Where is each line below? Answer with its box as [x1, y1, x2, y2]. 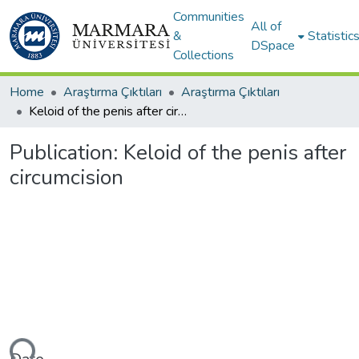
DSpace [251, 37, 295, 54]
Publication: [10, 139, 123, 167]
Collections [173, 46, 234, 64]
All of [251, 18, 281, 35]
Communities [173, 8, 244, 26]
